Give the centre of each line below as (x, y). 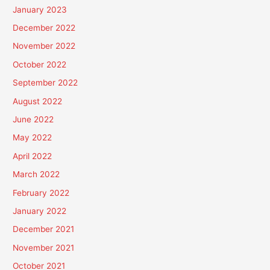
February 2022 (41, 193)
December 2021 (44, 229)
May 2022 (33, 138)
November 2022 (44, 46)
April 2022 (33, 156)
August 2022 (38, 101)
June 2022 (33, 119)
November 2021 (44, 247)
